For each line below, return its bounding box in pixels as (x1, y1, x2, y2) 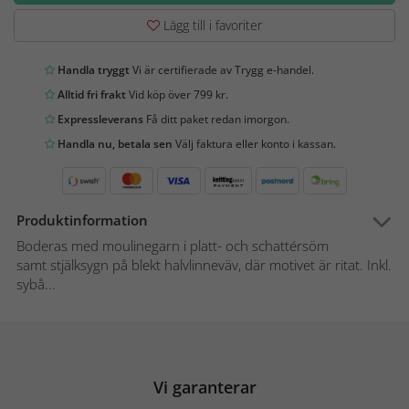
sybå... (16, 274, 56, 293)
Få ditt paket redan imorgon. (143, 110, 289, 127)
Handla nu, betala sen (55, 135, 173, 152)
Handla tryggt (55, 61, 130, 78)
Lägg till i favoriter (160, 16, 262, 34)
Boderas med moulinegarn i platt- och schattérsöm (16, 236, 329, 255)
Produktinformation (16, 210, 148, 229)
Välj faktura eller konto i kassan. (173, 135, 336, 152)
